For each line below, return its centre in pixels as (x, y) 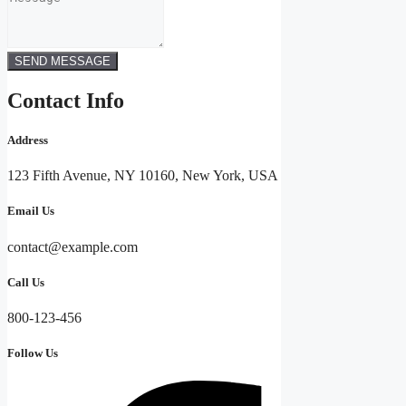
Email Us (31, 211)
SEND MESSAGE (63, 61)
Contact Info (66, 100)
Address (28, 140)
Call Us (26, 282)
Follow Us (33, 353)
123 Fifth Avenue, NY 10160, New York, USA (143, 176)
